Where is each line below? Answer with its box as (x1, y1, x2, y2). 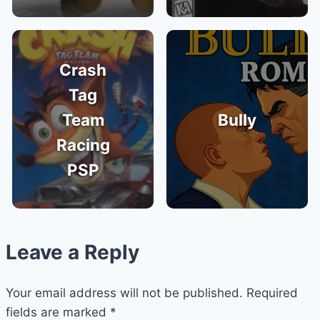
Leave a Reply (6, 240, 139, 265)
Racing (56, 134, 110, 154)
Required (246, 286, 298, 301)
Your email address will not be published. (6, 286, 243, 301)
